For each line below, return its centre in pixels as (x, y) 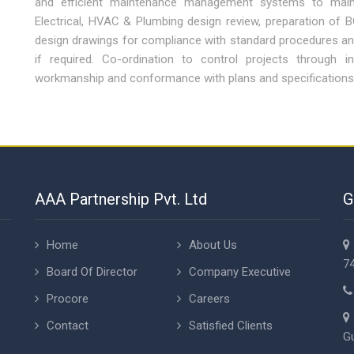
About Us (213, 245)
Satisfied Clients (230, 326)
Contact (67, 326)
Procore (67, 299)
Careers (209, 299)
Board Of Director (92, 272)
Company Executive (239, 272)
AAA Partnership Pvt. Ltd (121, 199)
